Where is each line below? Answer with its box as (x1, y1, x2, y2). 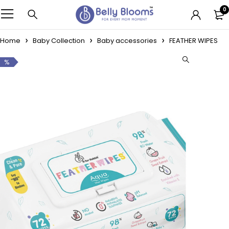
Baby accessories (97, 36, 157, 45)
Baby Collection (33, 36, 85, 45)
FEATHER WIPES (169, 36, 218, 45)
